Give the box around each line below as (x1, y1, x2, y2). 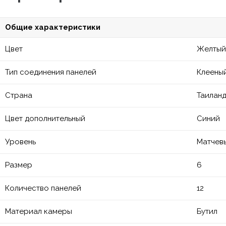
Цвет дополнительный (5, 114, 85, 123)
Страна (5, 91, 32, 100)
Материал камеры (5, 207, 72, 216)
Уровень (5, 137, 36, 146)
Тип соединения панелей (5, 68, 96, 77)
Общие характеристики (5, 23, 100, 32)
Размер (5, 160, 32, 169)
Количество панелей (5, 184, 81, 193)
